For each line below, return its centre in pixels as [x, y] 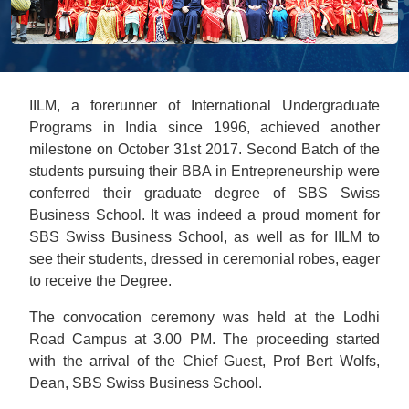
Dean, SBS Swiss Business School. [146, 383]
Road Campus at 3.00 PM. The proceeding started [204, 339]
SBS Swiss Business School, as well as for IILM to [204, 237]
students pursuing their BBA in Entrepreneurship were [204, 171]
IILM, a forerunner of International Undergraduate [204, 105]
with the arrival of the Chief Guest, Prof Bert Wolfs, [204, 361]
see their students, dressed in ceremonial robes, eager [204, 259]
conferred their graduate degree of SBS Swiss [204, 193]
